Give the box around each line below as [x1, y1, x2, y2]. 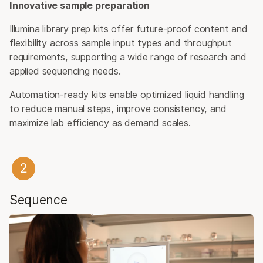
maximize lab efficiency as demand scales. [9, 117, 191, 129]
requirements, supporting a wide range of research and [9, 51, 247, 63]
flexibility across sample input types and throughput [9, 37, 232, 49]
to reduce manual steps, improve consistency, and [9, 103, 227, 114]
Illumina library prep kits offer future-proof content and [9, 23, 248, 35]
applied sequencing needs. [9, 65, 121, 77]
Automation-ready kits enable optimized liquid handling [9, 89, 244, 100]
